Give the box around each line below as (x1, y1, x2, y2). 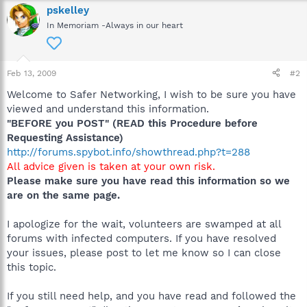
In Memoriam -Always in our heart (47, 20, 183, 30)
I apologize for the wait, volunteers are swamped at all (7, 217, 281, 230)
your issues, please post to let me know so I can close (7, 246, 281, 259)
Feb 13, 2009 (7, 68, 56, 78)
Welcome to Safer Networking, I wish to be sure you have (7, 88, 296, 101)
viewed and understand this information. (7, 102, 209, 115)
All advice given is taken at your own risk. (7, 160, 215, 173)
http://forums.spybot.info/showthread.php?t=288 (7, 145, 250, 158)
